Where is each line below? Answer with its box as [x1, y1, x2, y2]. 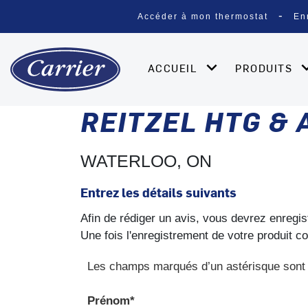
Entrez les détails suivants [80, 183, 236, 201]
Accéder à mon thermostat [137, 11, 268, 21]
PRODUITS [235, 60, 296, 75]
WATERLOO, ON [80, 151, 212, 170]
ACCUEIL [148, 60, 201, 75]
